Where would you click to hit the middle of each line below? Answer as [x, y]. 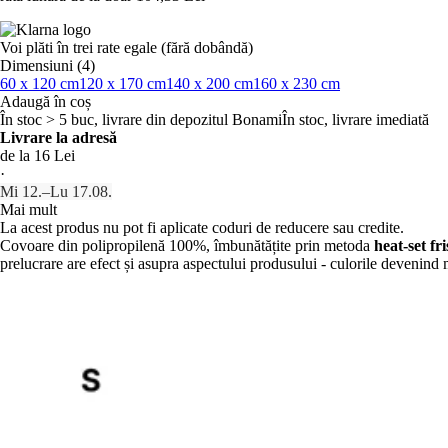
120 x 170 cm [122, 84]
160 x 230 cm [296, 84]
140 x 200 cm [209, 84]
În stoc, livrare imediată [355, 120]
